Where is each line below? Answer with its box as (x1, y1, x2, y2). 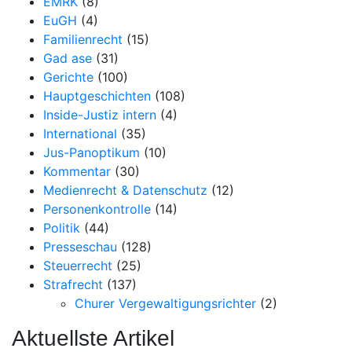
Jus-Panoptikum (43, 144, 140, 160)
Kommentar (43, 163, 111, 179)
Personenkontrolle (43, 200, 151, 217)
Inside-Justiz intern (43, 106, 156, 123)
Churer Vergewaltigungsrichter (75, 295, 256, 311)
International (43, 125, 117, 141)
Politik (43, 219, 80, 236)
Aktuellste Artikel (12, 325, 174, 350)
